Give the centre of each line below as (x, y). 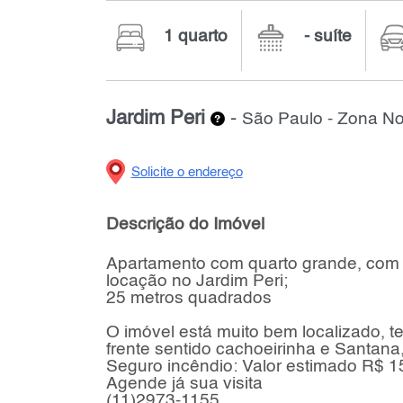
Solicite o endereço (187, 172)
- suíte (327, 36)
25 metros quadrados (188, 299)
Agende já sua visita (184, 384)
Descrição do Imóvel (185, 224)
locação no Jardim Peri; (197, 282)
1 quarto (195, 36)
